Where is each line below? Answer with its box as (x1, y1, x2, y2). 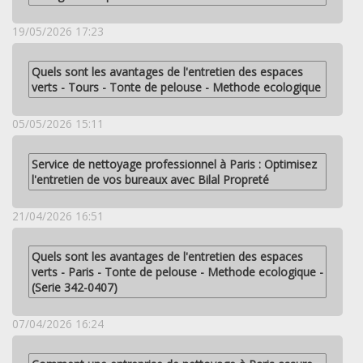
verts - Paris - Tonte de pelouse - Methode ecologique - (32, 263, 323, 280)
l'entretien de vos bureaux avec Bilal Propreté (32, 171, 269, 187)
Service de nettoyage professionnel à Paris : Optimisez (32, 156, 317, 172)
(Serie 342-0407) (32, 279, 117, 295)
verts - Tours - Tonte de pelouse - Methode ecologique (32, 79, 321, 95)
